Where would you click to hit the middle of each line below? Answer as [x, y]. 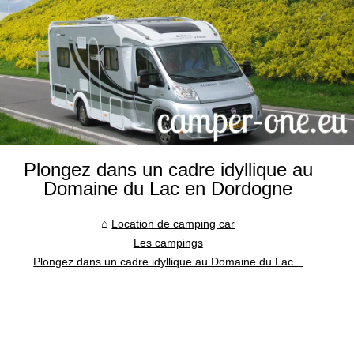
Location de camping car [173, 223]
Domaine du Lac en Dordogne [168, 188]
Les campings [168, 242]
